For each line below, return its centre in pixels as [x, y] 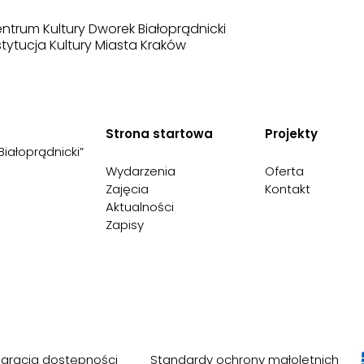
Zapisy [124, 224]
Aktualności [139, 206]
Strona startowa [159, 133]
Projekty [291, 133]
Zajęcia [127, 188]
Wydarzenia [140, 171]
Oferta [284, 171]
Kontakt [287, 188]
